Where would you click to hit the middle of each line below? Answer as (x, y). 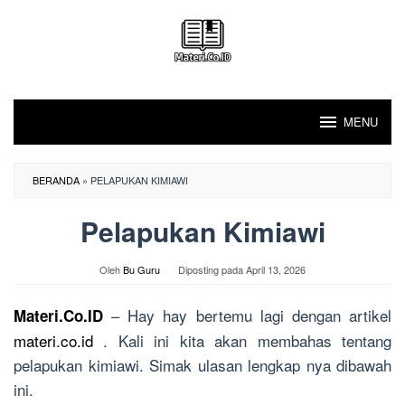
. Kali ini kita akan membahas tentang (242, 340)
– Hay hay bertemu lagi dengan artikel (247, 315)
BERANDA (56, 180)
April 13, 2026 (276, 269)
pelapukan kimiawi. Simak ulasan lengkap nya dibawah (202, 365)
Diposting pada (212, 269)
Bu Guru (141, 269)
